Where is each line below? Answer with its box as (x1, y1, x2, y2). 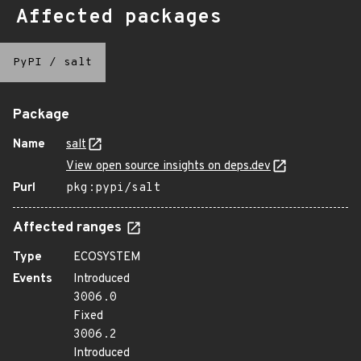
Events (13, 272, 52, 287)
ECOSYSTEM (73, 250, 141, 265)
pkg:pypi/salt (66, 180, 160, 196)
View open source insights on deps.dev (66, 159, 271, 174)
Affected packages (16, 6, 222, 30)
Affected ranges (13, 219, 125, 237)
